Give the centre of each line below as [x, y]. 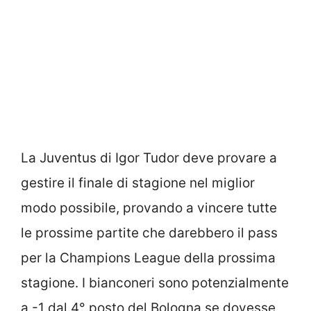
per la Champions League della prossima [148, 258]
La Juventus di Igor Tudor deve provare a [149, 158]
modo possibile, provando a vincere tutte [149, 208]
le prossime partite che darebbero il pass [149, 233]
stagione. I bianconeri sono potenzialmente [155, 283]
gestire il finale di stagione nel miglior [138, 183]
